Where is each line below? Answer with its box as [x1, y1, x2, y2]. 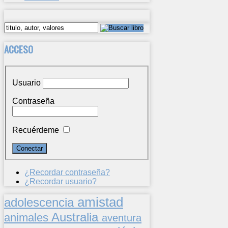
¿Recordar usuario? [24, 177, 97, 186]
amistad [77, 194, 123, 210]
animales [4, 211, 51, 224]
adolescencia [4, 195, 77, 209]
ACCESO [4, 42, 33, 56]
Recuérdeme [12, 125, 59, 134]
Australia [51, 210, 102, 224]
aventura [102, 211, 141, 223]
